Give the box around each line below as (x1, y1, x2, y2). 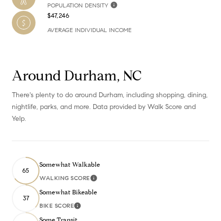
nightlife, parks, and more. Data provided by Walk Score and (12, 103, 196, 111)
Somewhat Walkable (39, 161, 100, 169)
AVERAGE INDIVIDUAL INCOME (47, 26, 132, 34)
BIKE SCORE (39, 202, 74, 210)
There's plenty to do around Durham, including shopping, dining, (12, 91, 208, 100)
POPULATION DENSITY (47, 1, 108, 9)
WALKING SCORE (39, 174, 90, 182)
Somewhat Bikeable (39, 188, 97, 197)
